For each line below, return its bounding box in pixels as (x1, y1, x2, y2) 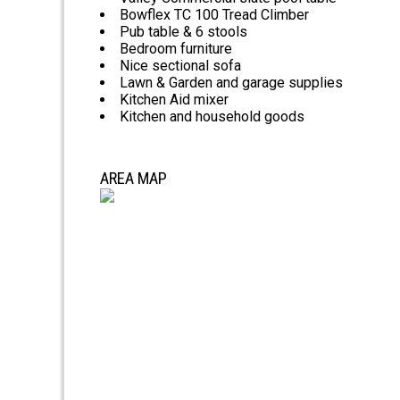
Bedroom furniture (120, 40, 232, 58)
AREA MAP (100, 169, 167, 189)
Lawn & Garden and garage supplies (120, 74, 343, 92)
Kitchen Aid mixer (120, 91, 229, 109)
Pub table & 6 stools (120, 23, 247, 41)
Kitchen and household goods (120, 108, 304, 126)
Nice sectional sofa (120, 57, 241, 75)
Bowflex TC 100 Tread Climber (120, 6, 309, 24)
